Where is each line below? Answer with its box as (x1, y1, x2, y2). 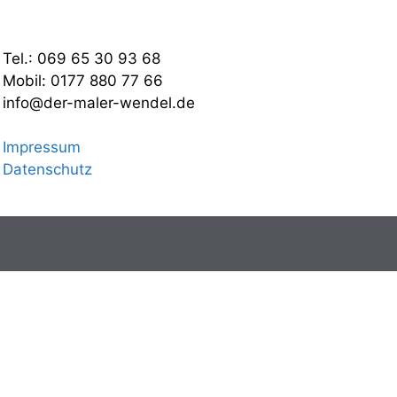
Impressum (2, 138, 81, 157)
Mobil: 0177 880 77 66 (2, 72, 163, 90)
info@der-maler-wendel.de (2, 94, 195, 113)
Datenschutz (2, 160, 92, 179)
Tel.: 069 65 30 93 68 (2, 50, 160, 68)
